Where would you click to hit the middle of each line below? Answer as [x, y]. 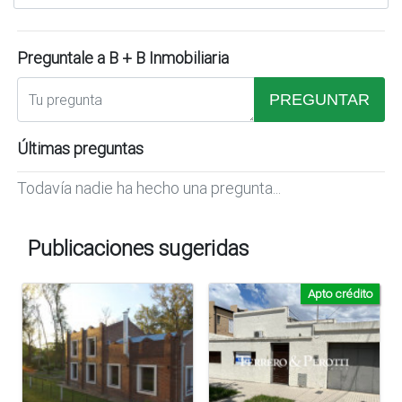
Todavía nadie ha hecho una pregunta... [149, 188]
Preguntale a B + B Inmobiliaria [123, 57]
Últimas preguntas [80, 148]
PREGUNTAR [319, 99]
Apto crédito [340, 293]
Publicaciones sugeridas [138, 248]
